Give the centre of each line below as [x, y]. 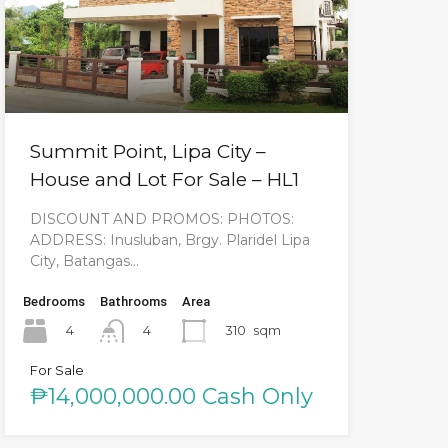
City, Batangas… [84, 260]
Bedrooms [53, 301]
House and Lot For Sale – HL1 [164, 179]
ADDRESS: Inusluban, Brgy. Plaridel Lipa [169, 239]
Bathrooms [133, 301]
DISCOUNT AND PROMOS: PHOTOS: [161, 218]
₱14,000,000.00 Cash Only [171, 396]
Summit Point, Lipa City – [147, 151]
